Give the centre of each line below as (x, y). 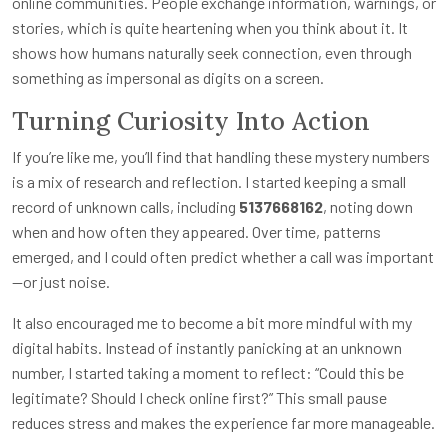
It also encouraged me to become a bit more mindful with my (212, 322)
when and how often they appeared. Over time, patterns (196, 231)
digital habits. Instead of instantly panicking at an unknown (207, 347)
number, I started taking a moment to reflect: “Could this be (208, 372)
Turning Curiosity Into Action (191, 120)
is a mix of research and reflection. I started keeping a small (209, 181)
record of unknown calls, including (125, 206)
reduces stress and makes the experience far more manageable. (223, 422)
